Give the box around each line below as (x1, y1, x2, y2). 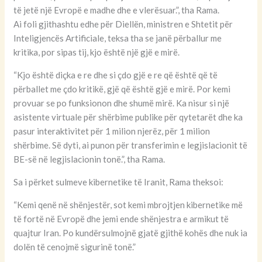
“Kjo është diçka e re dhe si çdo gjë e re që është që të (13, 69, 218, 80)
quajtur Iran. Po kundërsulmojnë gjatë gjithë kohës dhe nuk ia (13, 227, 248, 238)
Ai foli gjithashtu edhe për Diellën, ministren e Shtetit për (13, 18, 233, 29)
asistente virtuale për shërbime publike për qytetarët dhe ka (13, 111, 243, 122)
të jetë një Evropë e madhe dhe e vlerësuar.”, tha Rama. (13, 4, 220, 15)
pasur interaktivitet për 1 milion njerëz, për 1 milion (13, 125, 211, 136)
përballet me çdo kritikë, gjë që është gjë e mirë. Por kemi (13, 83, 231, 94)
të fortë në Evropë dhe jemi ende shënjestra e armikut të (13, 213, 229, 224)
